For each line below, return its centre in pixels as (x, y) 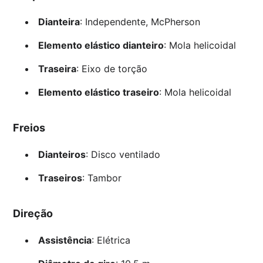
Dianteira (59, 22)
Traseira (57, 69)
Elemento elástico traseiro (98, 92)
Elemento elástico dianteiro (101, 45)
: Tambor (102, 178)
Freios (29, 128)
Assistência (65, 240)
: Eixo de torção (112, 69)
